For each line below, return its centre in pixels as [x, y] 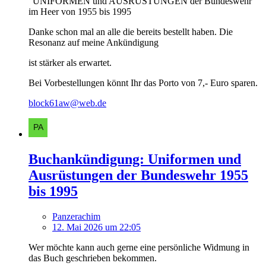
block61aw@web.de [67, 103]
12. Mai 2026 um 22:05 [96, 227]
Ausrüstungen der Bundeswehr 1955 [138, 175]
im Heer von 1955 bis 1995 [80, 12]
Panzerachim [76, 217]
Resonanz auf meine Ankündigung [94, 43]
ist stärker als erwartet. [70, 63]
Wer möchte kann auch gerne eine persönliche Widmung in [139, 248]
